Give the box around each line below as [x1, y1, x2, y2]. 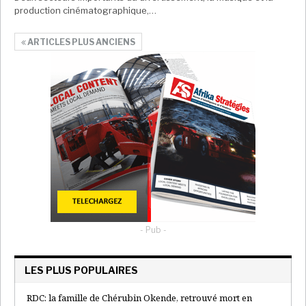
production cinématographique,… [14, 4, 156, 16]
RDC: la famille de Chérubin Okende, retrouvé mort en [27, 291, 252, 304]
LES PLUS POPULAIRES [25, 264, 138, 276]
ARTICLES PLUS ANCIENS [26, 36, 135, 47]
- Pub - [139, 224, 167, 235]
